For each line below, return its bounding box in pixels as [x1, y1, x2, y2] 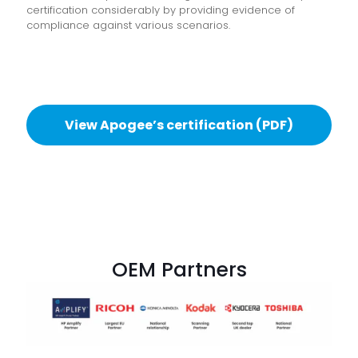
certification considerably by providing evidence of [26, 2, 295, 18]
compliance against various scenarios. [26, 18, 230, 34]
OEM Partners [111, 256, 247, 284]
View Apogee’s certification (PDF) [65, 116, 293, 135]
